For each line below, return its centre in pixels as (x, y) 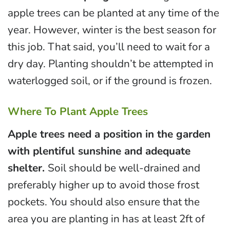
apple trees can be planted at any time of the (113, 13)
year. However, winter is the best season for (112, 30)
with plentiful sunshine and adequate (99, 151)
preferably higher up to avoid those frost (103, 185)
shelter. (28, 168)
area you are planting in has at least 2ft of (106, 218)
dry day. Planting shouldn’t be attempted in (111, 64)
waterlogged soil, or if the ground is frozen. (110, 81)
